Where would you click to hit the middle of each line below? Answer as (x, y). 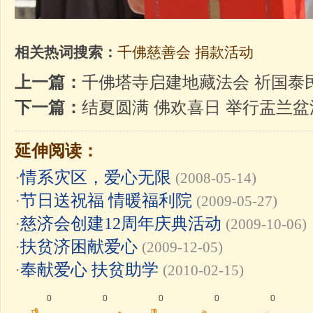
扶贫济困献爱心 (79, 246)
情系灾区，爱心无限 (96, 177)
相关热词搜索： (66, 52)
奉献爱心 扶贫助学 (89, 269)
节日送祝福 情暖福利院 (106, 200)
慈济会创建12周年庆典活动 (121, 223)
